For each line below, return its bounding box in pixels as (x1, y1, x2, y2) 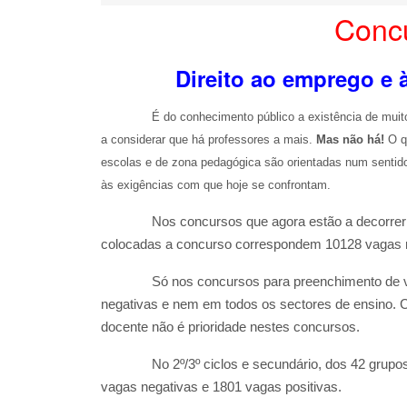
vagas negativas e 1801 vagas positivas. (100, 380, 342, 394)
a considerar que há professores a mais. (100, 133, 316, 146)
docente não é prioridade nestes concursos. (100, 320, 360, 334)
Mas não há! (315, 133, 388, 146)
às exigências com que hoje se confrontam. (100, 178, 331, 192)
